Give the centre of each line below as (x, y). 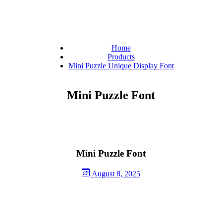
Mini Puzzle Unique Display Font (121, 66)
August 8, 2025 (116, 173)
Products (121, 57)
